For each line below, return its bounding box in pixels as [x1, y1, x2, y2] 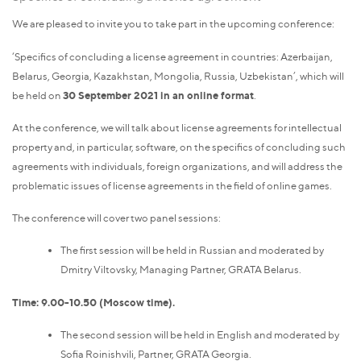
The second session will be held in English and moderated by [60, 327, 339, 341]
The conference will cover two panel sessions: [12, 211, 221, 225]
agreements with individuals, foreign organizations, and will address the [12, 159, 342, 172]
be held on [12, 88, 63, 102]
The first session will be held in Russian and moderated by [60, 243, 324, 257]
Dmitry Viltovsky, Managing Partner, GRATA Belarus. [60, 263, 301, 276]
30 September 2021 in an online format [63, 88, 254, 102]
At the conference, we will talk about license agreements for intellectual [12, 120, 342, 134]
